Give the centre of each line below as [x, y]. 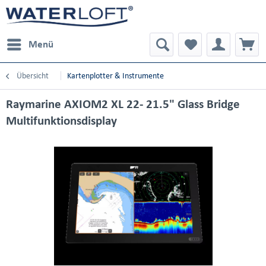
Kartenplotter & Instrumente [115, 76]
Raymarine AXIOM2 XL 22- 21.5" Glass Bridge [123, 104]
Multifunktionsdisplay [61, 121]
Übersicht [33, 76]
